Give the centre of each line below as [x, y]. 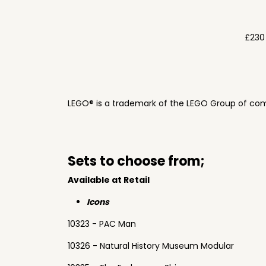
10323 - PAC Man [102, 224]
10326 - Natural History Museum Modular [151, 246]
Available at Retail [109, 180]
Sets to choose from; [136, 161]
